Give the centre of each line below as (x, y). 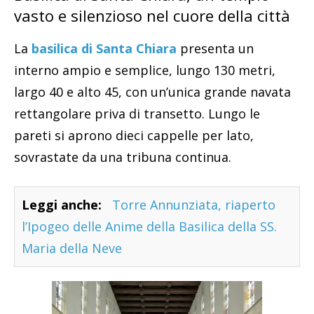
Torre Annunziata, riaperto (194, 204)
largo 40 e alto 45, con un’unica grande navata (152, 91)
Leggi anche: (62, 204)
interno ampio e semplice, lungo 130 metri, (145, 70)
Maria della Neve (72, 248)
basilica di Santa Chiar (100, 48)
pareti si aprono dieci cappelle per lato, (134, 135)
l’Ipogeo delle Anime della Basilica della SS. (149, 226)
